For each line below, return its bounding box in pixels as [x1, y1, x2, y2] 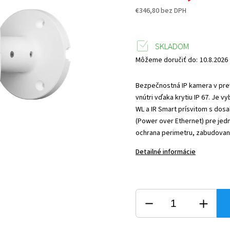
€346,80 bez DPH [136, 6, 187, 16]
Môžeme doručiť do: [136, 55, 198, 65]
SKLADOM [155, 41, 190, 53]
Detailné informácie [136, 147, 196, 157]
